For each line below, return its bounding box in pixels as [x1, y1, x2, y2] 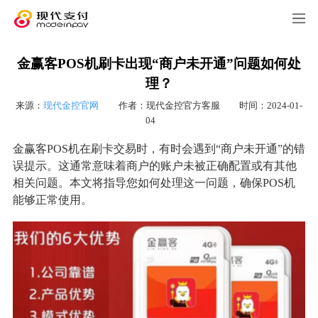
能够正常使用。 [12, 194, 92, 207]
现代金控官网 [43, 100, 99, 111]
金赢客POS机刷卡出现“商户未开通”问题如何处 [17, 56, 301, 72]
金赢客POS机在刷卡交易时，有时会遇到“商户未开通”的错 [12, 143, 305, 155]
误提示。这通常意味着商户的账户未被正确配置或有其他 [12, 160, 297, 172]
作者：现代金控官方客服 [118, 100, 220, 111]
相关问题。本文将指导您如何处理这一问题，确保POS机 [12, 177, 295, 190]
